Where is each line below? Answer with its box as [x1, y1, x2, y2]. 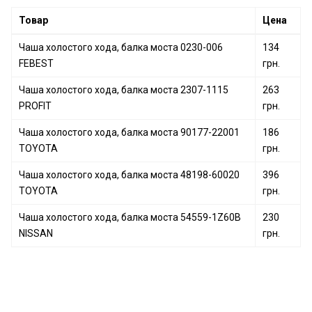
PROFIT [19, 100, 52, 111]
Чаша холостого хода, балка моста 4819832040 [47, 36, 264, 47]
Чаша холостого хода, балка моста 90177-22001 [19, 127, 240, 138]
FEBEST [19, 58, 54, 69]
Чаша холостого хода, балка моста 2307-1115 [19, 84, 228, 95]
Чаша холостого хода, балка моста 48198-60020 [19, 169, 240, 180]
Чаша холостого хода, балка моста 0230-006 [19, 42, 223, 53]
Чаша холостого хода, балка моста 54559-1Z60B [19, 212, 241, 223]
